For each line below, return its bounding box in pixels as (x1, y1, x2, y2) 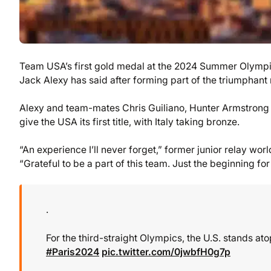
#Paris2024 (46, 246, 99, 258)
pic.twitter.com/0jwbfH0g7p (102, 246, 230, 258)
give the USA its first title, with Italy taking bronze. (19, 116, 240, 128)
